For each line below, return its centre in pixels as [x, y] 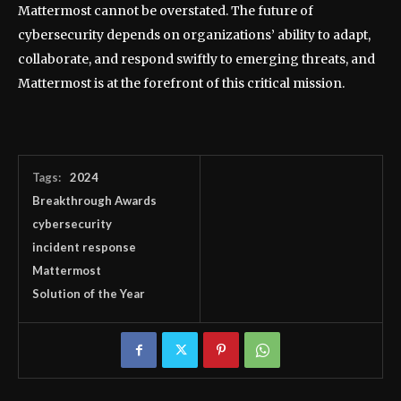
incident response [84, 247]
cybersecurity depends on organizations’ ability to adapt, [194, 35]
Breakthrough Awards [94, 201]
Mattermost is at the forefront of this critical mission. [181, 84]
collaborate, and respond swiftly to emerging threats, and [196, 60]
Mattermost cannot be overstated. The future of [166, 11]
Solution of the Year [89, 294]
